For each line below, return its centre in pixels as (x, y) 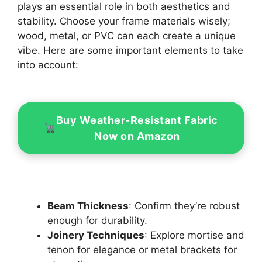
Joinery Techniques (96, 235)
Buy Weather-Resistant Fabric (137, 120)
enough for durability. (97, 220)
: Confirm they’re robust (184, 206)
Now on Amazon (137, 136)
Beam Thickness (88, 206)
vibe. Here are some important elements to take (130, 51)
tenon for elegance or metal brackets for (142, 249)
